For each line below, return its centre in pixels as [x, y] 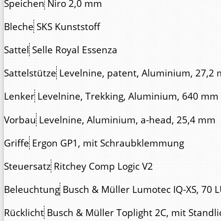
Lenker [19, 96]
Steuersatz [27, 166]
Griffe [17, 143]
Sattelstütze [30, 73]
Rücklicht [24, 213]
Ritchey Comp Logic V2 [103, 166]
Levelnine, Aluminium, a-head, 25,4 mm [127, 119]
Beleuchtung [32, 189]
